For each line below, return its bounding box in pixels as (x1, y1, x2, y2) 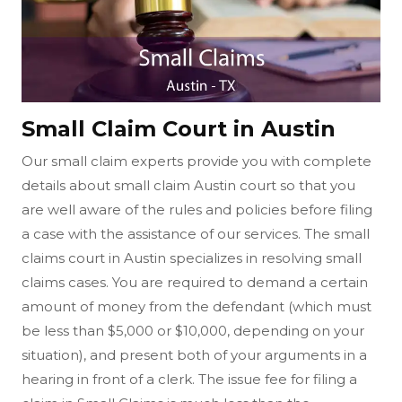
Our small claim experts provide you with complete (22, 152, 371, 170)
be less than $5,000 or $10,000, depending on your (22, 321, 364, 339)
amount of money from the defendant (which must (22, 297, 371, 315)
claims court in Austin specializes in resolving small (22, 249, 362, 267)
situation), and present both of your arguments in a (22, 345, 367, 363)
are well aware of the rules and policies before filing (22, 200, 372, 218)
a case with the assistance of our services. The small (22, 224, 370, 242)
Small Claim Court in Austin (22, 115, 336, 142)
